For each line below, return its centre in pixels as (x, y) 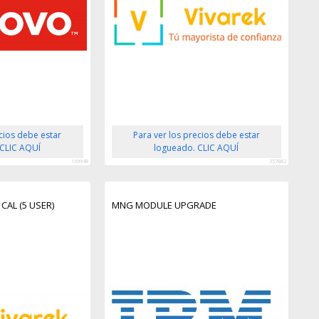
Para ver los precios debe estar (196, 135)
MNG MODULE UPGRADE (164, 205)
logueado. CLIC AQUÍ (197, 148)
